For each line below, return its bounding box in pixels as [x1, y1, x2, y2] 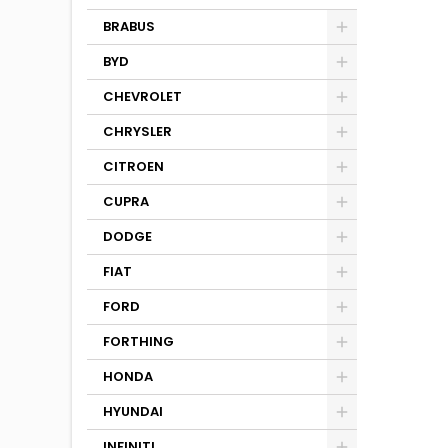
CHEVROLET [103, 87, 182, 106]
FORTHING [103, 332, 174, 351]
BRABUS [103, 17, 155, 36]
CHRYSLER [103, 122, 172, 141]
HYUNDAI [103, 402, 163, 421]
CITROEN [103, 157, 164, 176]
